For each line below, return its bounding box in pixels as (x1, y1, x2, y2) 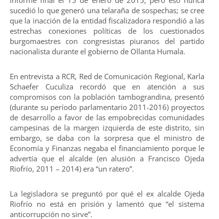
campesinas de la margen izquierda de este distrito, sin (10, 122, 204, 132)
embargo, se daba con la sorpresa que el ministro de (10, 132, 204, 143)
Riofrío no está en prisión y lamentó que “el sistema (10, 199, 204, 209)
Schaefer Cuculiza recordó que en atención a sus (10, 81, 204, 91)
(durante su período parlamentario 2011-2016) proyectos (10, 102, 204, 112)
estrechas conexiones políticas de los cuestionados (10, 25, 204, 36)
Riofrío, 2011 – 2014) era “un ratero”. (10, 163, 134, 174)
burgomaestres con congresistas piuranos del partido (10, 36, 204, 46)
